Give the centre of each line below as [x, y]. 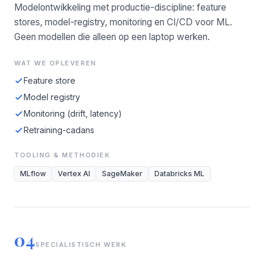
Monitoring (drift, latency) [73, 113]
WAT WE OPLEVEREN [55, 63]
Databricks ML [179, 174]
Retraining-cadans [59, 130]
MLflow [33, 174]
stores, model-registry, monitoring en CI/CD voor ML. [123, 22]
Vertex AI [74, 174]
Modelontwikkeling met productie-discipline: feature [120, 7]
